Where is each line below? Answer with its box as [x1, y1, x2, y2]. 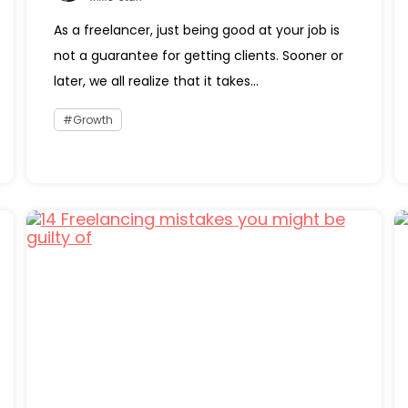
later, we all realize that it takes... [53, 72, 259, 90]
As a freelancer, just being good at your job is [53, 21, 340, 39]
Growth [72, 112, 113, 127]
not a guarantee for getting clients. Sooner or [53, 46, 343, 65]
